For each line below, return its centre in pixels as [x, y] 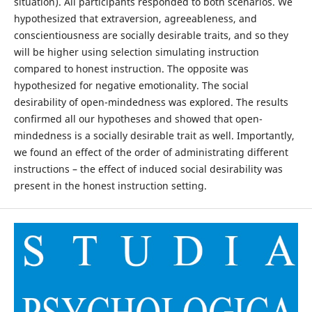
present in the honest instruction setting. [110, 185]
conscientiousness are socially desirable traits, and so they [151, 35]
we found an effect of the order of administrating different [151, 152]
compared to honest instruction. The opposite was [131, 68]
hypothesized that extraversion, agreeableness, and [135, 18]
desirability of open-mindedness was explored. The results [151, 102]
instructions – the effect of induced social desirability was [148, 169]
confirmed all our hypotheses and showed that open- [138, 118]
